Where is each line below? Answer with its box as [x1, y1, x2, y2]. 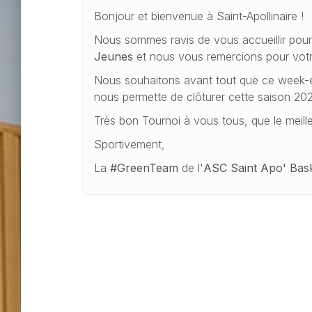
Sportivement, [94, 136, 166, 151]
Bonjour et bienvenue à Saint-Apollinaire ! [94, 8, 304, 23]
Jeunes [94, 49, 134, 63]
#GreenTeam [110, 160, 179, 175]
